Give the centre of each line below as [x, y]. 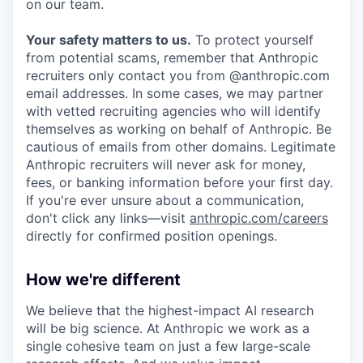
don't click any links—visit [108, 218]
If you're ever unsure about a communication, [165, 201]
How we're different [103, 280]
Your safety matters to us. [109, 40]
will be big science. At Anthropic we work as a [168, 329]
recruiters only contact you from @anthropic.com [178, 76]
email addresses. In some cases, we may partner [175, 94]
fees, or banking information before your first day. [179, 183]
